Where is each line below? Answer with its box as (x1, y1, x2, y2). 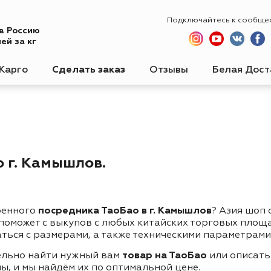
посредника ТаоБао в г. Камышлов (38, 206, 212, 216)
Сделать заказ (52, 65, 125, 75)
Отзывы (149, 65, 188, 75)
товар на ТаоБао (122, 250, 207, 261)
